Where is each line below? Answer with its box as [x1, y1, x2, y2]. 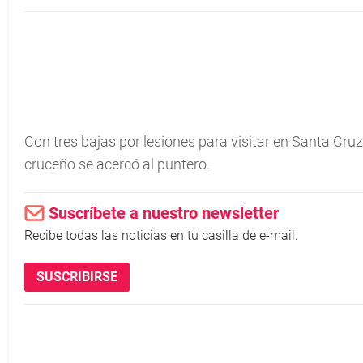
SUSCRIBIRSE [36, 269, 117, 284]
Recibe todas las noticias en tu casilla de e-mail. [24, 228, 298, 243]
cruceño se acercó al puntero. [24, 156, 210, 173]
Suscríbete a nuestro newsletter [49, 203, 279, 223]
